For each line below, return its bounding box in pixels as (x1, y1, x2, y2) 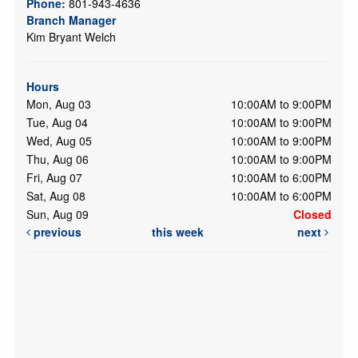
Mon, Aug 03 (26, 95, 91, 112)
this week (151, 223, 204, 240)
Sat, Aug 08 (26, 187, 86, 204)
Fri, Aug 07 (26, 169, 82, 185)
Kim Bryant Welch (26, 28, 116, 45)
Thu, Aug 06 (26, 150, 89, 167)
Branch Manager (26, 11, 116, 28)
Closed (293, 205, 332, 222)
